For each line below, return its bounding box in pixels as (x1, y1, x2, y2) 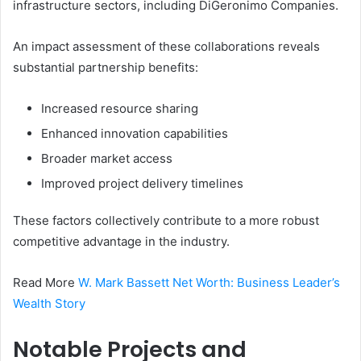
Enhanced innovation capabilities (41, 125, 228, 141)
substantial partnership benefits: (13, 59, 198, 75)
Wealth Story (13, 295, 85, 311)
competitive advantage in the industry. (13, 233, 230, 249)
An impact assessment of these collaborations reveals (13, 38, 320, 54)
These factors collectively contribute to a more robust (13, 212, 319, 228)
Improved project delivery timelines (41, 175, 243, 191)
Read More (13, 274, 78, 290)
